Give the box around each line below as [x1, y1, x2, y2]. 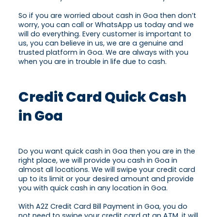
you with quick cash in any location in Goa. [18, 183, 168, 193]
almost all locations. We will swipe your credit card [18, 165, 195, 175]
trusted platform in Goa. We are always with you [18, 47, 188, 58]
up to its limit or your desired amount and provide [18, 174, 194, 184]
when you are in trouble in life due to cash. [18, 57, 167, 67]
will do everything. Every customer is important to [18, 29, 191, 39]
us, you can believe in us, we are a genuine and [18, 38, 183, 48]
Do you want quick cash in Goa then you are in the [18, 146, 195, 156]
